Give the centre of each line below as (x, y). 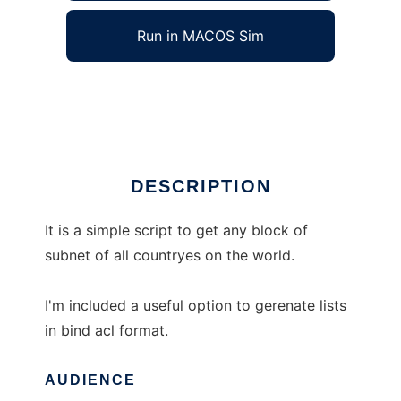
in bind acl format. (107, 331)
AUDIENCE (90, 380)
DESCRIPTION (200, 187)
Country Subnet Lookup (126, 93)
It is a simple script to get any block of (176, 230)
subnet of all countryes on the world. (170, 256)
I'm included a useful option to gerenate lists (196, 306)
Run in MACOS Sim (200, 36)
